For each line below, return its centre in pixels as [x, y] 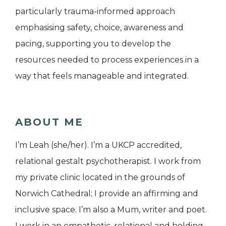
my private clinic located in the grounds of [100, 178]
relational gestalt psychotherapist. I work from [108, 161]
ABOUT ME [49, 122]
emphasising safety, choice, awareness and [99, 28]
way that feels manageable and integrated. [102, 76]
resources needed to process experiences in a [107, 60]
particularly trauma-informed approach [95, 12]
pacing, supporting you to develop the [93, 44]
